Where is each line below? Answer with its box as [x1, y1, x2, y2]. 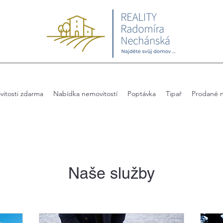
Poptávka [127, 89, 156, 98]
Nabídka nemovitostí [53, 89, 117, 98]
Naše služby [68, 163, 155, 182]
